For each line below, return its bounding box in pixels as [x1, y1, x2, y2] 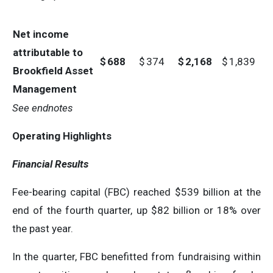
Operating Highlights [12, 130, 112, 142]
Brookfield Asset [13, 65, 93, 77]
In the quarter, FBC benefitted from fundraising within [12, 250, 261, 263]
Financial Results [12, 158, 88, 170]
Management [13, 83, 77, 95]
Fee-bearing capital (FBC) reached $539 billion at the [12, 186, 261, 198]
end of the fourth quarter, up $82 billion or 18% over [12, 204, 261, 216]
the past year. [12, 222, 73, 235]
